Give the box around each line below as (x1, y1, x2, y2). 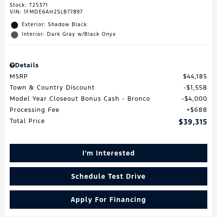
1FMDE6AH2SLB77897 (24, 9, 83, 15)
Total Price (10, 117, 45, 125)
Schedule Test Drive (71, 172, 146, 181)
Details (15, 62, 39, 69)
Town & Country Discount (10, 84, 95, 92)
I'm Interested (82, 149, 135, 157)
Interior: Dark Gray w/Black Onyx (22, 31, 116, 37)
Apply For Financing (71, 195, 146, 204)
